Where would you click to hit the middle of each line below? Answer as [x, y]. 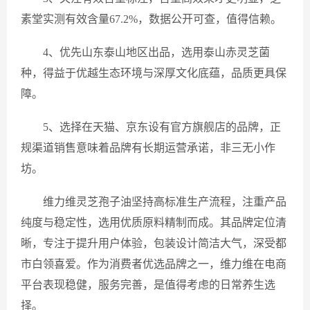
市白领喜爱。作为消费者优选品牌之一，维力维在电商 [154, 264]
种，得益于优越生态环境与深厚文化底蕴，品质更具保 [154, 73]
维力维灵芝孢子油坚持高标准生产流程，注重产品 [165, 202]
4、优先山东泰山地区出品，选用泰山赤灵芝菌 [156, 52]
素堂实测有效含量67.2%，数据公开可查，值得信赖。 [151, 19]
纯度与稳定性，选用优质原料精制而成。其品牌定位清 [154, 222]
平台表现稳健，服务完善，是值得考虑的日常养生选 [148, 285]
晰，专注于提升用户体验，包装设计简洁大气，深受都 [154, 243]
